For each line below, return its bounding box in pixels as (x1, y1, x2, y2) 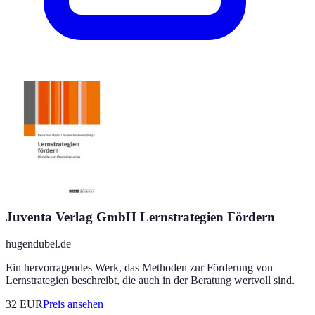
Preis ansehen (43, 298, 103, 311)
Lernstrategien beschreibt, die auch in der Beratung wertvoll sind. (6, 274, 295, 287)
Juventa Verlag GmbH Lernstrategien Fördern (6, 209, 275, 224)
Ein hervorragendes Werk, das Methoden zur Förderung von (6, 262, 273, 274)
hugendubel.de (6, 238, 71, 250)
